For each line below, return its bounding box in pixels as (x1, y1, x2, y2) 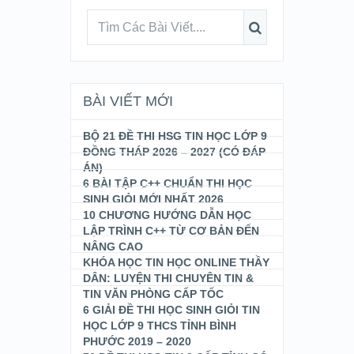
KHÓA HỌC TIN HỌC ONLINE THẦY (82, 256, 269, 269)
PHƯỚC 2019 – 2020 (82, 335, 191, 348)
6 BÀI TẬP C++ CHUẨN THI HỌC (82, 177, 252, 190)
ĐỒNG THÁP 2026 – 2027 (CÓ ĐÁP (82, 145, 265, 158)
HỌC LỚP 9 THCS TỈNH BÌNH (82, 319, 236, 332)
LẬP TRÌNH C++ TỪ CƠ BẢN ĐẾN (82, 224, 259, 237)
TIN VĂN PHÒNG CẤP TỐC (82, 288, 224, 300)
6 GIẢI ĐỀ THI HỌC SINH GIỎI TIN (82, 303, 260, 316)
